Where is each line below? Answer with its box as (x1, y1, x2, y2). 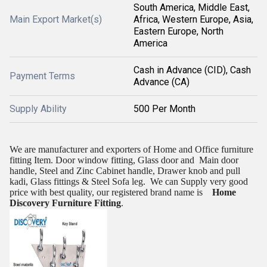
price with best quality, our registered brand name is (10, 187, 205, 197)
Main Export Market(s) (10, 14, 102, 25)
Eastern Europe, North (133, 26, 223, 37)
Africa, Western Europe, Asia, (133, 14, 253, 25)
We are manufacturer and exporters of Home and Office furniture (10, 144, 253, 154)
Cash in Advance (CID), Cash (133, 64, 251, 76)
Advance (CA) (133, 76, 190, 88)
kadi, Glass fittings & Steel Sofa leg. (10, 176, 145, 187)
